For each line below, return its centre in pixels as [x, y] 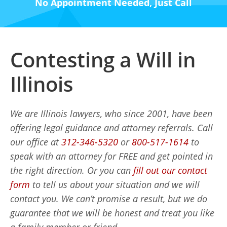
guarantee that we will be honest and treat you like [112, 213]
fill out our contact [170, 170]
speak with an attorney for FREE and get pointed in [111, 156]
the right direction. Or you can [72, 170]
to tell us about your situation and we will [116, 184]
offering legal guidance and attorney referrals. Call [111, 128]
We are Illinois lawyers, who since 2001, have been [111, 113]
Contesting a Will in [103, 60]
